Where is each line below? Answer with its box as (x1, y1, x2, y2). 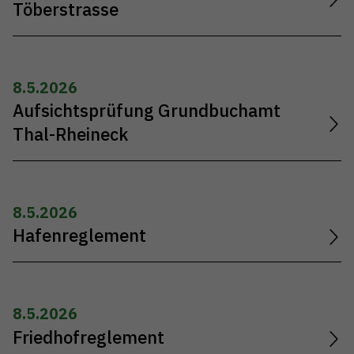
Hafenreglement (13, 224, 146, 247)
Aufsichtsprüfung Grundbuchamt (13, 100, 281, 122)
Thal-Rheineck (13, 123, 128, 146)
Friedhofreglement (13, 326, 164, 348)
